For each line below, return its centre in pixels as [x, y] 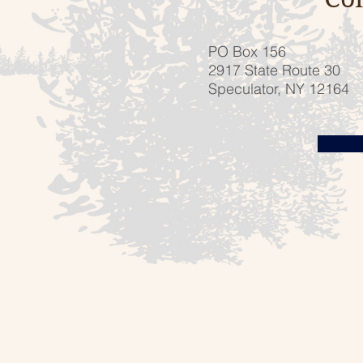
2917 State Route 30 [274, 70]
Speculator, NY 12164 [279, 89]
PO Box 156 [247, 51]
